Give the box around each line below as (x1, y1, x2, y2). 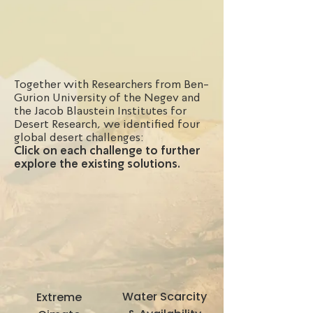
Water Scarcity (122, 289, 207, 305)
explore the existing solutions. (14, 157, 180, 170)
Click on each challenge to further (14, 144, 201, 157)
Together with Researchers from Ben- (14, 78, 209, 91)
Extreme (36, 289, 82, 305)
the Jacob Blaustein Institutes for (14, 104, 187, 117)
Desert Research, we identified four (14, 117, 200, 131)
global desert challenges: (14, 131, 144, 144)
